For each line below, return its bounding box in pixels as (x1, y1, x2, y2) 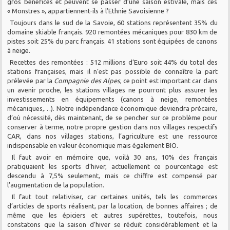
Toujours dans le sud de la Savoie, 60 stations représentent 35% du (9, 18, 218, 26)
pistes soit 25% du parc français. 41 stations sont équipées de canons (7, 37, 218, 45)
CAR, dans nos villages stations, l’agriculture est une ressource (7, 132, 218, 140)
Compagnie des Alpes (54, 76, 120, 84)
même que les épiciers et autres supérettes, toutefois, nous (7, 211, 218, 219)
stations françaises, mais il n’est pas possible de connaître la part (7, 67, 218, 75)
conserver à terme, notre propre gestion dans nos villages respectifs (7, 123, 218, 130)
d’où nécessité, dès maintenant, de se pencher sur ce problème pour (7, 113, 218, 121)
